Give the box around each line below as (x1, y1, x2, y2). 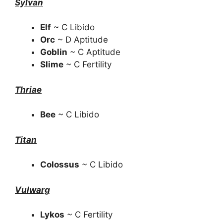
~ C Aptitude (67, 47, 120, 57)
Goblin (40, 47, 67, 57)
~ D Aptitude (55, 35, 108, 45)
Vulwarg (15, 184, 50, 195)
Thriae (15, 84, 42, 95)
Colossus (40, 160, 79, 169)
